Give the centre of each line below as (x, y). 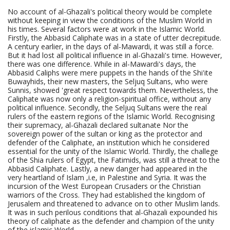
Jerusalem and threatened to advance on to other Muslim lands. (114, 204)
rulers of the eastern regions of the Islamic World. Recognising (111, 117)
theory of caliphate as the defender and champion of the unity (111, 221)
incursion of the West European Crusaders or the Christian (104, 186)
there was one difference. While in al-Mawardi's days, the (102, 64)
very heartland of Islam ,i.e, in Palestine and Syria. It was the (107, 178)
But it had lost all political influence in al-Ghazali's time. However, (115, 55)
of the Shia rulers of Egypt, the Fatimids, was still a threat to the (114, 160)
